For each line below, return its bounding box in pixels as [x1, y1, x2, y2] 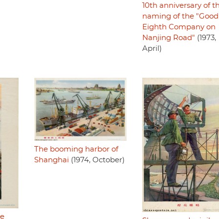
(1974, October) [68, 156, 125, 164]
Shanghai [34, 156, 69, 164]
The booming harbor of [34, 146, 118, 153]
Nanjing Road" [142, 34, 195, 42]
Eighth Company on [142, 23, 216, 31]
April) [142, 44, 162, 52]
